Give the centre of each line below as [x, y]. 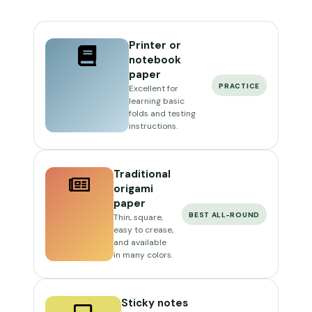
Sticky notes [154, 303]
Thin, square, [139, 217]
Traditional [142, 174]
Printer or [155, 45]
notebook [155, 60]
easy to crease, [144, 230]
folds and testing [162, 114]
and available [140, 242]
